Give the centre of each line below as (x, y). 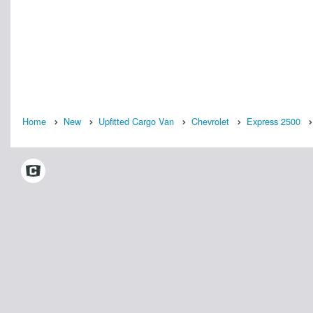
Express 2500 (274, 121)
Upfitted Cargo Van (136, 121)
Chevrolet (210, 121)
